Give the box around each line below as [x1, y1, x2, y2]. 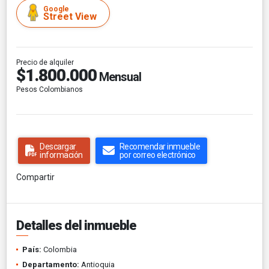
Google [43, 4, 69, 13]
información [40, 150, 83, 160]
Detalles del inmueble [16, 217, 136, 233]
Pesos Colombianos [16, 85, 83, 94]
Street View [43, 10, 97, 22]
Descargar [40, 141, 76, 151]
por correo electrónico [119, 150, 196, 160]
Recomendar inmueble [119, 141, 200, 151]
